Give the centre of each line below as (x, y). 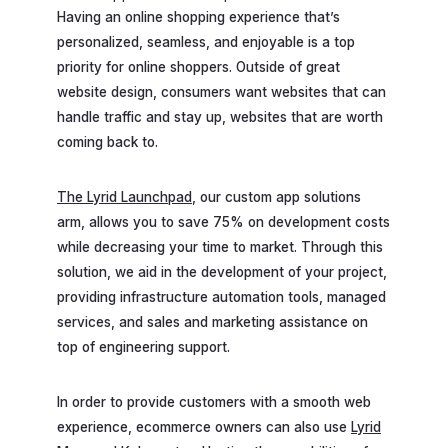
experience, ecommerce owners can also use (204, 426)
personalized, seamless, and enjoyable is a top (206, 42)
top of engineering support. (145, 346)
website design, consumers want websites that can (221, 92)
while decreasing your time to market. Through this (220, 246)
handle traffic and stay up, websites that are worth (220, 117)
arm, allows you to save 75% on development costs (223, 221)
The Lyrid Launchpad (124, 196)
